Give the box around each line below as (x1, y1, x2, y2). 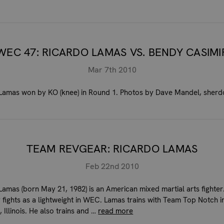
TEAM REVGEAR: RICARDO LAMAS (26, 141, 198, 156)
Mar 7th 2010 (87, 64, 136, 75)
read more (98, 205, 133, 216)
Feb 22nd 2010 (85, 160, 139, 171)
